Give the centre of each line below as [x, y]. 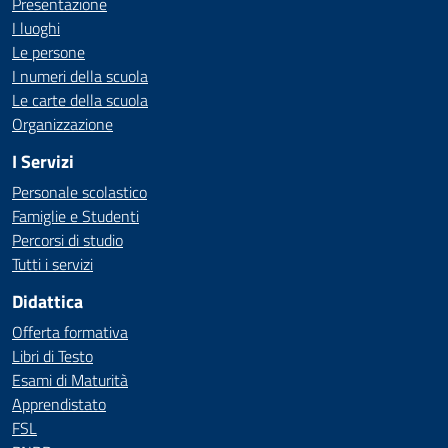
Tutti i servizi [52, 264]
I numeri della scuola [80, 76]
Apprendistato [59, 404]
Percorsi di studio [67, 240]
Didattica [47, 301]
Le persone [48, 52]
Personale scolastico [79, 192]
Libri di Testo [52, 356]
